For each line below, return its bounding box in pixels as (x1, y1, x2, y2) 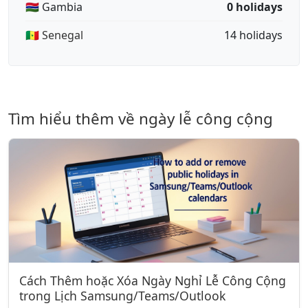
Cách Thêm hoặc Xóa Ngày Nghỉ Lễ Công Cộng (19, 272, 286, 289)
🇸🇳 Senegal (25, 27, 83, 43)
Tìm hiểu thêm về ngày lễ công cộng (8, 108, 273, 129)
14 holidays (224, 27, 283, 43)
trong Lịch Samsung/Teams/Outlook (19, 287, 225, 304)
